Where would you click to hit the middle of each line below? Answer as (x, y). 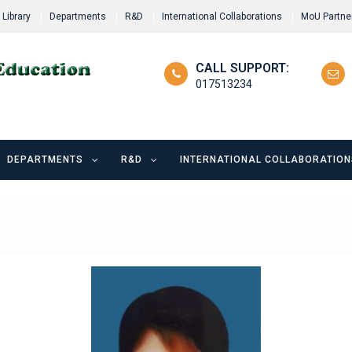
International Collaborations (222, 16)
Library (16, 16)
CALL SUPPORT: (242, 68)
